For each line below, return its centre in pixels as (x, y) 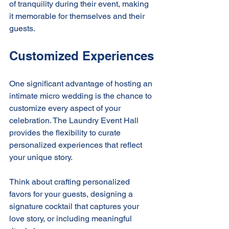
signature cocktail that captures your (75, 206)
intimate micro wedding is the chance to (82, 96)
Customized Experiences (82, 55)
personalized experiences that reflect (77, 145)
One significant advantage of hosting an (82, 83)
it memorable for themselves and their (78, 16)
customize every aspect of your (66, 108)
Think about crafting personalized (71, 181)
